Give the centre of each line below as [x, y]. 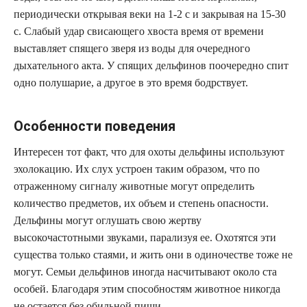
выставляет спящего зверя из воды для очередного [132, 49]
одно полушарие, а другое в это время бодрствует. [131, 83]
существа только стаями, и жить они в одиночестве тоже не [153, 255]
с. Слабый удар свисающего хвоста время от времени [139, 32]
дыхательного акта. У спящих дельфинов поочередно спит [151, 66]
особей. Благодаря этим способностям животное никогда [147, 289]
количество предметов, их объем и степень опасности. [141, 204]
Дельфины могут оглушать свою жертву [108, 221]
